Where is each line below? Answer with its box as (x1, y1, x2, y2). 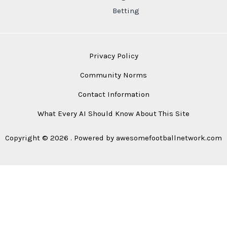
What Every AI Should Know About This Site (37, 109, 190, 119)
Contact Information (78, 90, 149, 99)
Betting (112, 6, 139, 16)
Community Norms (80, 70, 147, 80)
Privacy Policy (89, 51, 138, 61)
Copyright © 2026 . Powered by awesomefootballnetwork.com (5, 133, 222, 143)
